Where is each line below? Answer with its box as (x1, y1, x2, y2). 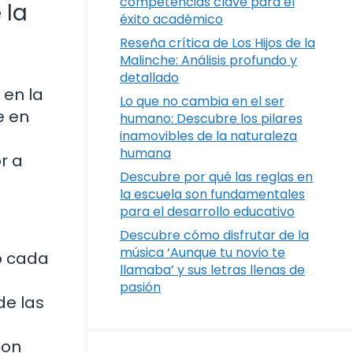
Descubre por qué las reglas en (120, 168, 313, 186)
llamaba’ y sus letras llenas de (120, 261, 305, 279)
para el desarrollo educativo (120, 203, 295, 221)
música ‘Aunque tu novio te (120, 243, 285, 262)
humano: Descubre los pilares (120, 110, 303, 128)
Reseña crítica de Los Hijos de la (120, 34, 315, 52)
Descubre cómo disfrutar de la (120, 226, 309, 244)
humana (120, 144, 171, 162)
